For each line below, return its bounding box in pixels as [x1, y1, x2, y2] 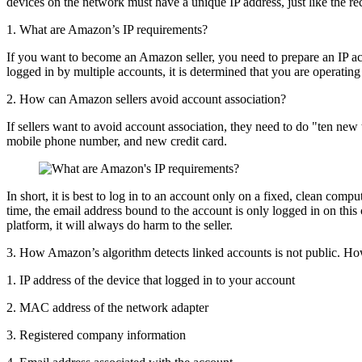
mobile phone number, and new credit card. [6, 133, 227, 148]
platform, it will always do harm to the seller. [6, 217, 233, 232]
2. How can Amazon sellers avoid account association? [6, 91, 286, 106]
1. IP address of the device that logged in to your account [6, 272, 295, 287]
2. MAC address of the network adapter [6, 300, 208, 314]
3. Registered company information [6, 327, 186, 342]
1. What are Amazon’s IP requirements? [6, 22, 208, 36]
